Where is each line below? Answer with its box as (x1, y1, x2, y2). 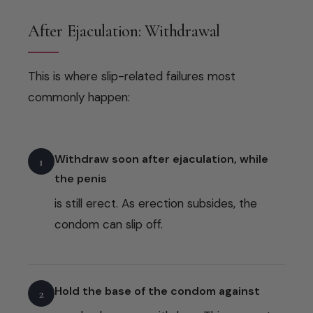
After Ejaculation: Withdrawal (28, 20, 221, 41)
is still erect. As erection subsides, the (54, 195, 257, 211)
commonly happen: (28, 89, 130, 105)
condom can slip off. (54, 216, 163, 232)
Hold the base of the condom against (54, 283, 260, 298)
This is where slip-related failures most (28, 68, 235, 84)
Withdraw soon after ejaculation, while (54, 151, 268, 166)
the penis (54, 170, 107, 186)
